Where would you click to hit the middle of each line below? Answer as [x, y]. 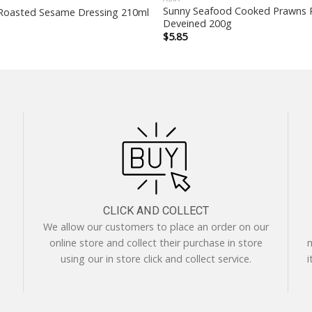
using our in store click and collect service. [156, 259]
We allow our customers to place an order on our [156, 227]
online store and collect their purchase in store [156, 243]
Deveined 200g [197, 23]
